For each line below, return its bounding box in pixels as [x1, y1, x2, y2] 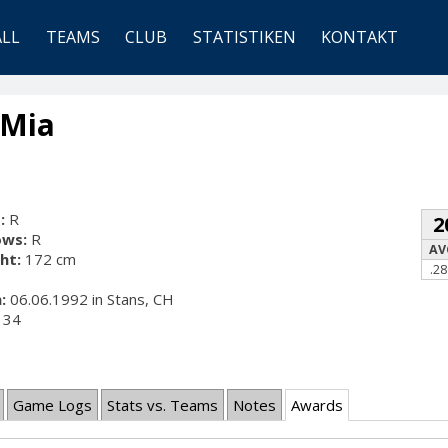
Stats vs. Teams [107, 394, 218, 415]
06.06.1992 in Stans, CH [6, 289, 174, 309]
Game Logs [13, 394, 92, 415]
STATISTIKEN [192, 26, 296, 49]
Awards [291, 394, 343, 415]
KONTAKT [321, 26, 399, 49]
